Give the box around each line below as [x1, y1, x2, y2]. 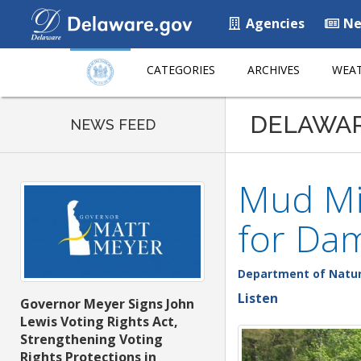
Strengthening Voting [20, 330, 163, 349]
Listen [238, 289, 278, 307]
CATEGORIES [147, 62, 215, 77]
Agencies [243, 15, 305, 32]
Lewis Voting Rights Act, [20, 313, 178, 331]
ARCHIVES [247, 62, 300, 77]
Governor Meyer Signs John [20, 295, 194, 313]
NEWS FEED [69, 116, 156, 133]
